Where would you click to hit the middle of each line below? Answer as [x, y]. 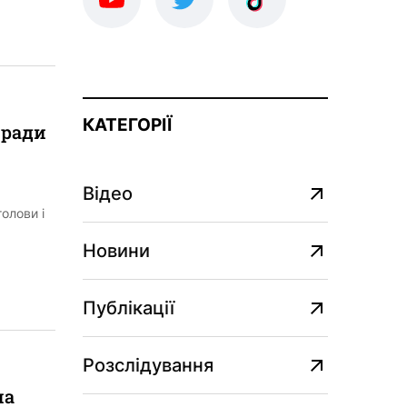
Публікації [129, 308]
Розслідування [148, 366]
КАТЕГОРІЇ [127, 125]
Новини [116, 251]
